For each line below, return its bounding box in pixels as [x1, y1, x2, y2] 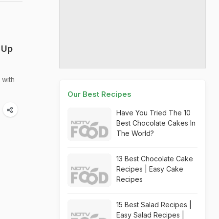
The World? [116, 129, 154, 137]
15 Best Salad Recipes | [116, 200, 192, 209]
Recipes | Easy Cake [116, 165, 183, 173]
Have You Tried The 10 [116, 109, 191, 117]
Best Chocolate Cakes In [116, 119, 196, 127]
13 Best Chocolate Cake [116, 154, 193, 163]
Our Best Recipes [67, 89, 131, 99]
